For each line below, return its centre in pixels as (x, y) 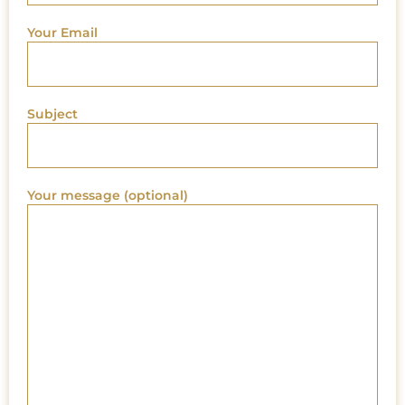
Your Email (62, 33)
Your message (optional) (108, 196)
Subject (52, 114)
